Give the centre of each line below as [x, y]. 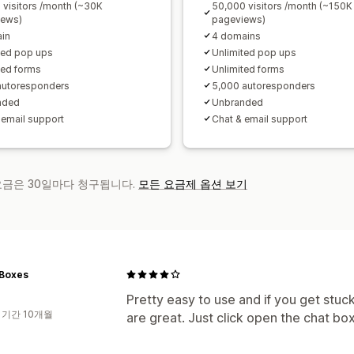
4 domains [236, 36]
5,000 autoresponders [264, 85]
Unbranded [237, 102]
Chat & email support [260, 119]
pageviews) [239, 19]
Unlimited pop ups [254, 52]
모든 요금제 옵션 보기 [193, 183]
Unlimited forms [248, 69]
